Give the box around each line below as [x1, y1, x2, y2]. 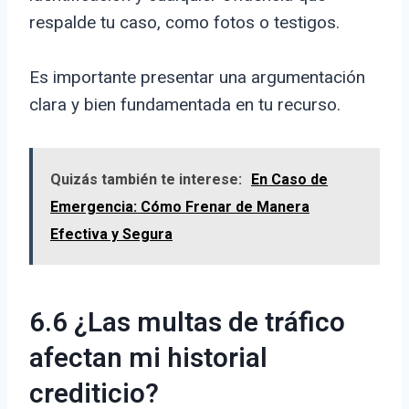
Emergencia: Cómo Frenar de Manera [50, 198, 309, 216]
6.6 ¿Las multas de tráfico [29, 303, 345, 344]
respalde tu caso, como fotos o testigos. [29, 12, 340, 34]
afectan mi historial [29, 339, 267, 380]
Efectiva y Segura [50, 225, 173, 244]
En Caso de [251, 171, 328, 189]
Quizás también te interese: [50, 171, 242, 189]
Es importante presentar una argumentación [29, 67, 365, 89]
